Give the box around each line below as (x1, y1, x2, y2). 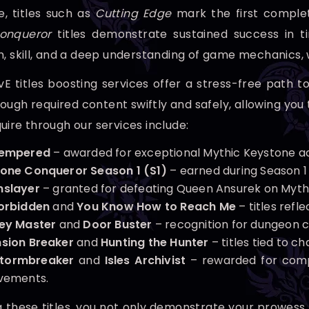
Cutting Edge (95, 6, 172, 21)
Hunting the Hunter (100, 235, 209, 250)
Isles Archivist (104, 252, 186, 268)
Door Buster (83, 217, 152, 232)
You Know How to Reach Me (77, 199, 236, 215)
